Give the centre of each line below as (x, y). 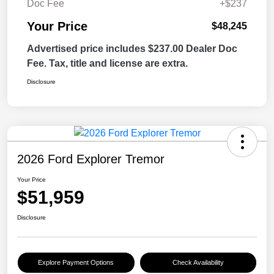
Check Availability (198, 263)
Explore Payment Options (76, 263)
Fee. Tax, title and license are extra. (107, 64)
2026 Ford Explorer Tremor (91, 159)
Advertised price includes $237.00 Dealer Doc (132, 49)
